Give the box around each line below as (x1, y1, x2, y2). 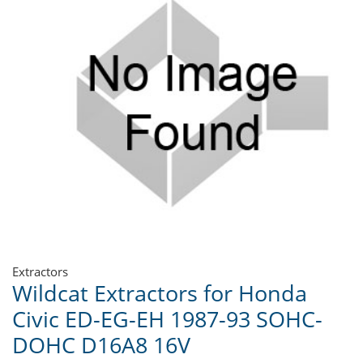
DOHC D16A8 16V (12, 330, 190, 361)
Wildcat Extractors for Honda (12, 278, 307, 309)
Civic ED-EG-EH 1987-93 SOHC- (12, 304, 322, 335)
